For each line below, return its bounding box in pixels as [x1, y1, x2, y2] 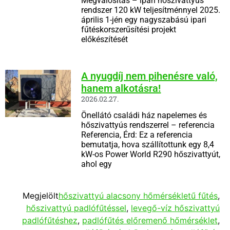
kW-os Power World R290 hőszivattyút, [81, 149, 221, 159]
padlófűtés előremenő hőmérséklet [82, 215, 218, 225]
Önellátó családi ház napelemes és [81, 110, 207, 120]
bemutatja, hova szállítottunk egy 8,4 [81, 139, 215, 149]
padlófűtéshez [22, 215, 78, 225]
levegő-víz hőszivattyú [131, 202, 220, 213]
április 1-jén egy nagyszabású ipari [81, 14, 207, 25]
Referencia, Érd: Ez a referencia [81, 129, 193, 140]
